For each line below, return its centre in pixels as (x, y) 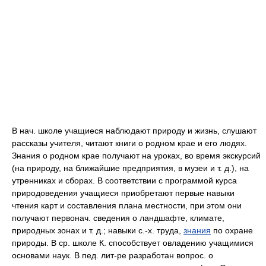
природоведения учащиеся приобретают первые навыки (123, 193)
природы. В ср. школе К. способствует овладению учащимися (133, 243)
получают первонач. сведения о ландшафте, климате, (118, 218)
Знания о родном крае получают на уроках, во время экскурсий (136, 156)
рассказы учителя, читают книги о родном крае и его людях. (129, 143)
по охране (232, 230)
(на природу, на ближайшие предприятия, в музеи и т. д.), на (130, 168)
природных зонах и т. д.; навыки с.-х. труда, (98, 230)
